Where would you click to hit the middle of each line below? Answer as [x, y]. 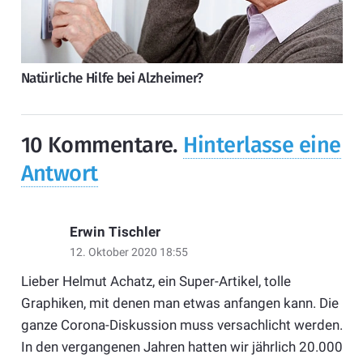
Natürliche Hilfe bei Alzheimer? [112, 79]
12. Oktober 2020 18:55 [128, 252]
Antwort [59, 173]
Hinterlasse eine [262, 145]
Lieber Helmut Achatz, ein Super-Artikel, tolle [156, 282]
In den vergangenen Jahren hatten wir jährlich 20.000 [181, 347]
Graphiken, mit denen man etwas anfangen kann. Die [179, 303]
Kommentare [110, 145]
